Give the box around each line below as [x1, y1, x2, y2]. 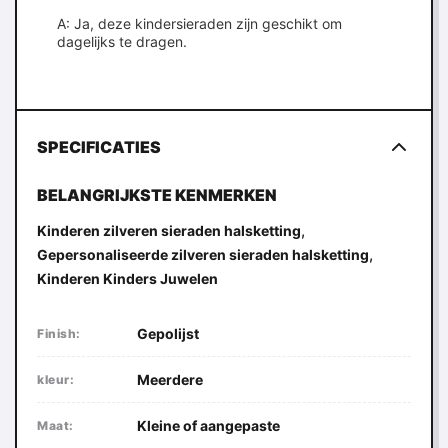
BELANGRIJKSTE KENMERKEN [37, 185, 277, 205]
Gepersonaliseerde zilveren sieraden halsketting [37, 246, 369, 263]
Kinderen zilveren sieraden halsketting [37, 222, 301, 239]
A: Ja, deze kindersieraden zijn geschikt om [57, 15, 342, 32]
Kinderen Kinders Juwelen [37, 270, 218, 287]
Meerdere [137, 371, 203, 388]
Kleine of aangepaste [137, 417, 280, 434]
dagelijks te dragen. [57, 33, 187, 50]
